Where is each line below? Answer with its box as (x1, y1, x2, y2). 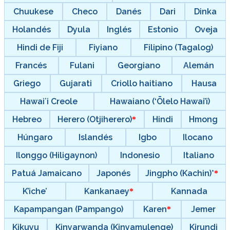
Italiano (183, 150, 215, 160)
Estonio (148, 24, 178, 34)
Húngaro (17, 132, 52, 142)
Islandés (78, 132, 112, 142)
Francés (15, 60, 47, 70)
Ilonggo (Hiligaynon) (15, 150, 97, 160)
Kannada (170, 186, 207, 196)
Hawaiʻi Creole (20, 96, 78, 106)
